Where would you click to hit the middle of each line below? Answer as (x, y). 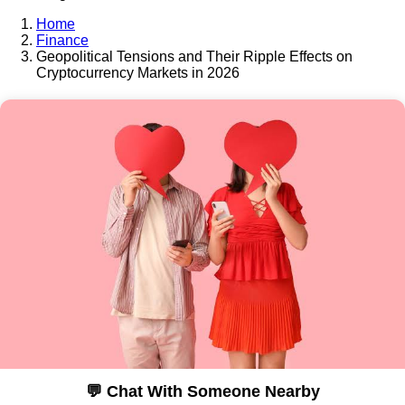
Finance (62, 40)
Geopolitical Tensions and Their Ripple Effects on (194, 56)
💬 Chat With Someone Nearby (202, 392)
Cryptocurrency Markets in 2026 (138, 72)
